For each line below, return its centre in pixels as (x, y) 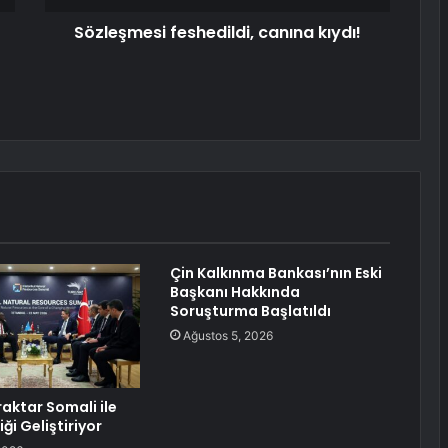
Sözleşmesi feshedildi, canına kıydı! (217, 33)
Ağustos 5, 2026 (227, 336)
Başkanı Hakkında (234, 292)
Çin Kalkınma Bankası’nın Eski (275, 273)
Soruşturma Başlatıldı (250, 311)
